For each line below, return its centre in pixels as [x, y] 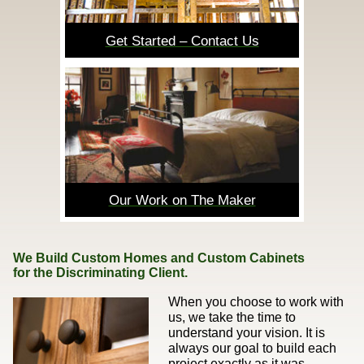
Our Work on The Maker [182, 201]
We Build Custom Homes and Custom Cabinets [158, 258]
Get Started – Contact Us [182, 41]
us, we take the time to [232, 318]
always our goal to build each [252, 349]
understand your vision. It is [246, 333]
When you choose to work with [256, 302]
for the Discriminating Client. [100, 272]
